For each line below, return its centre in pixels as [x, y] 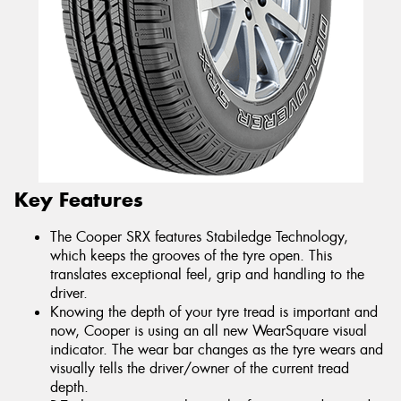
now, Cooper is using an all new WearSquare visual [209, 331]
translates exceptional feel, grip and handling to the [207, 275]
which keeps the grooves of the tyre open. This [191, 256]
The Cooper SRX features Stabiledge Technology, [199, 237]
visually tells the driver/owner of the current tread [200, 369]
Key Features [79, 199]
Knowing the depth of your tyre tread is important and [214, 312]
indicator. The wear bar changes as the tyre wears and [217, 350]
